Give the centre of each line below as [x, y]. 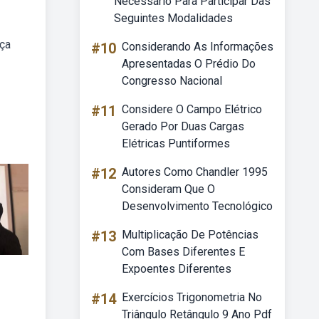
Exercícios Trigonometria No [192, 297]
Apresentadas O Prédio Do [189, 64]
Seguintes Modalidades [173, 18]
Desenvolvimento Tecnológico [197, 206]
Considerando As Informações [198, 47]
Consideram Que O [168, 189]
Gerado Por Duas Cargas [183, 126]
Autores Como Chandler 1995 [195, 172]
